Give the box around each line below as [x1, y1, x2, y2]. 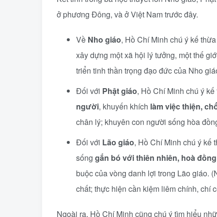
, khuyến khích [99, 101, 150, 112]
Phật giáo [102, 85, 137, 96]
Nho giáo [88, 34, 121, 45]
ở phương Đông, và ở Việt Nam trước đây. [57, 9, 198, 20]
